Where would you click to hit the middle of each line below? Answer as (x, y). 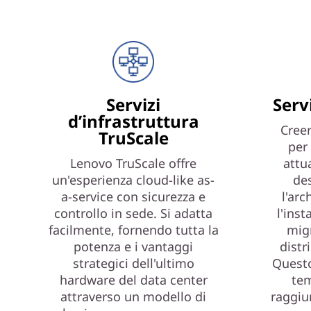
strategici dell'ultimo (133, 263)
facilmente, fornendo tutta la (133, 230)
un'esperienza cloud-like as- (133, 180)
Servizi (133, 104)
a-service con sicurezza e (133, 196)
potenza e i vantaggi (133, 246)
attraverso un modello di (133, 296)
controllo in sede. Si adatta (133, 213)
